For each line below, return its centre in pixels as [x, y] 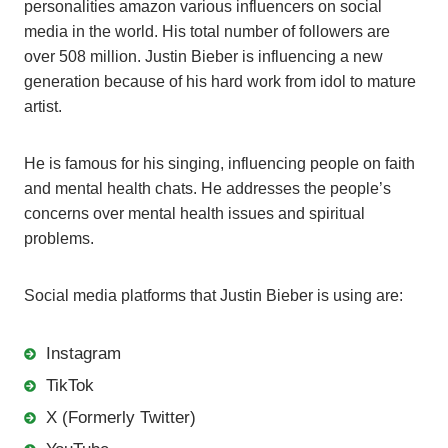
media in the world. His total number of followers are [207, 32]
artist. [43, 107]
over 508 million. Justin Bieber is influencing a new [203, 57]
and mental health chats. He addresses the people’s [207, 189]
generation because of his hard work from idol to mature [220, 82]
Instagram [83, 354]
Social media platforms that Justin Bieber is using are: [213, 296]
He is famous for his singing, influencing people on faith [219, 164]
